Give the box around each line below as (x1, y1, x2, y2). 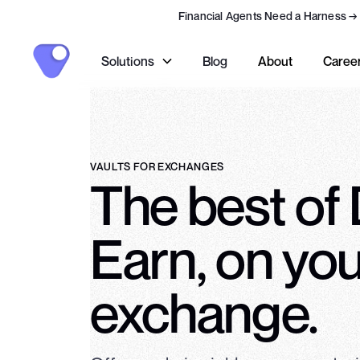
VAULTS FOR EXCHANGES (89, 159, 224, 173)
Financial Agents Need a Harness (178, 9, 347, 22)
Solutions (101, 53, 155, 69)
